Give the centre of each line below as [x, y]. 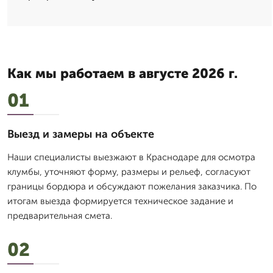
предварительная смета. [60, 216]
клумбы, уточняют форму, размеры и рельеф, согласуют [129, 172]
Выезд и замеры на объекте [81, 134]
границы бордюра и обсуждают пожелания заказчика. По [132, 186]
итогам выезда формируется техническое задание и [120, 201]
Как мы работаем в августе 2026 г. [122, 73]
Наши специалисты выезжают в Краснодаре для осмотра [131, 157]
